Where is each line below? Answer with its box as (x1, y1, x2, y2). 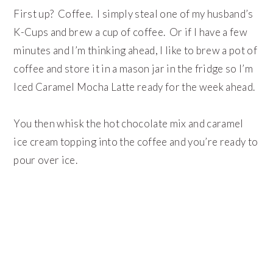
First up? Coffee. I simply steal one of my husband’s (13, 7, 253, 21)
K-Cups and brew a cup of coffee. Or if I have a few (13, 26, 248, 39)
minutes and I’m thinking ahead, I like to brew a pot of (13, 44, 258, 57)
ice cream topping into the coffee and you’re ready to (13, 135, 258, 149)
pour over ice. (13, 154, 80, 167)
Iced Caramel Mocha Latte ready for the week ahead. (13, 80, 255, 94)
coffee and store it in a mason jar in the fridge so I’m (13, 62, 253, 76)
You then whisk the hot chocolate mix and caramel (13, 117, 244, 130)
